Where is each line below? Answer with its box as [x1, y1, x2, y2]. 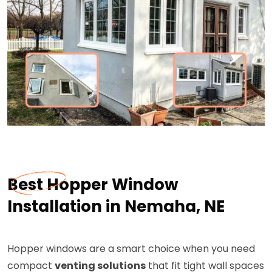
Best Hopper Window [7, 174, 178, 196]
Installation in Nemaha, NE [7, 195, 225, 218]
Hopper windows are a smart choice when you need [7, 242, 255, 256]
